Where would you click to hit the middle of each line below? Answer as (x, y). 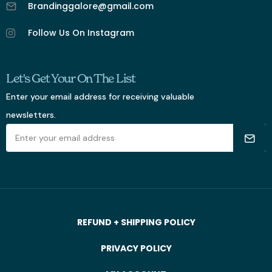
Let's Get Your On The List (70, 79)
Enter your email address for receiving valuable (100, 97)
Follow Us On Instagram (81, 33)
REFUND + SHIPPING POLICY (136, 223)
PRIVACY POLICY (136, 249)
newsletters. (31, 115)
